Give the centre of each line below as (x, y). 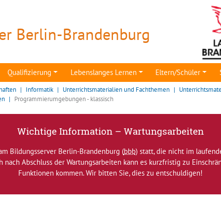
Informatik (39, 89)
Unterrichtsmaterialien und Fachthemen (116, 89)
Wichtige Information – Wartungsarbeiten (110, 131)
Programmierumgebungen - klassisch (64, 99)
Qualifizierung (30, 72)
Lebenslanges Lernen (103, 72)
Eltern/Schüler (178, 72)
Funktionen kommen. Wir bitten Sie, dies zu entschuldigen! (110, 173)
